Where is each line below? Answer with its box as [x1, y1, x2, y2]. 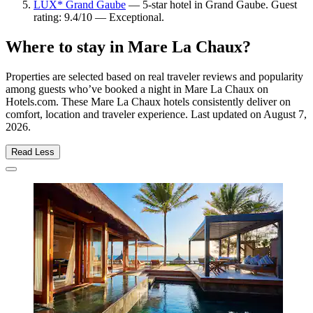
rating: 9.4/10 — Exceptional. [34, 11, 164, 24]
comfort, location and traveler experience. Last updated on [6, 108, 263, 121]
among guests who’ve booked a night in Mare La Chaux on [6, 83, 268, 96]
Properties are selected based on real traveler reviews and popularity [6, 71, 303, 83]
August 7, [263, 108, 307, 121]
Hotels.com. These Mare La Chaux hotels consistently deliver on [6, 96, 291, 108]
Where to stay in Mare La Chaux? [6, 38, 251, 57]
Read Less [11, 147, 54, 158]
